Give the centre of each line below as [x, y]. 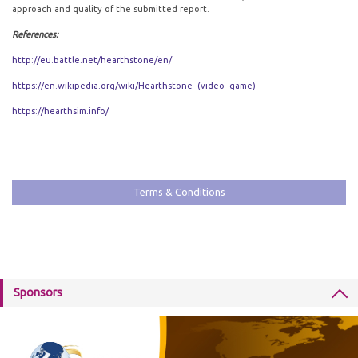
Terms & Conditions [179, 192]
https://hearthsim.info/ [60, 111]
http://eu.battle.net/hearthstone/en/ [92, 60]
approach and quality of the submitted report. [111, 9]
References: [35, 34]
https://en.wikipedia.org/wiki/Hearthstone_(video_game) [134, 86]
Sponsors [38, 292]
